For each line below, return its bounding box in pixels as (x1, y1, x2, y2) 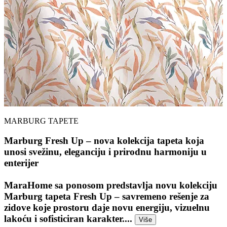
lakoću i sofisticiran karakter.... (4, 213, 135, 224)
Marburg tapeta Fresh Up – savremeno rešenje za (4, 191, 209, 202)
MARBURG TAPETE (4, 116, 79, 125)
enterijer (4, 157, 39, 168)
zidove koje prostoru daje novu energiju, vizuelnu (4, 202, 210, 213)
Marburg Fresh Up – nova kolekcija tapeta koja (4, 135, 204, 146)
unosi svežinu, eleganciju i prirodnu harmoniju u (4, 146, 207, 157)
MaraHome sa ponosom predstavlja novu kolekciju (4, 179, 217, 191)
